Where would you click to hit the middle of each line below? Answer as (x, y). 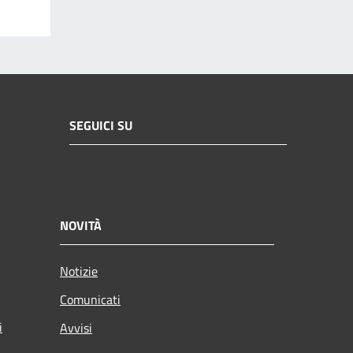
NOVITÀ (81, 225)
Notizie (79, 271)
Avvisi (76, 327)
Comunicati (90, 299)
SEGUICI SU (101, 126)
